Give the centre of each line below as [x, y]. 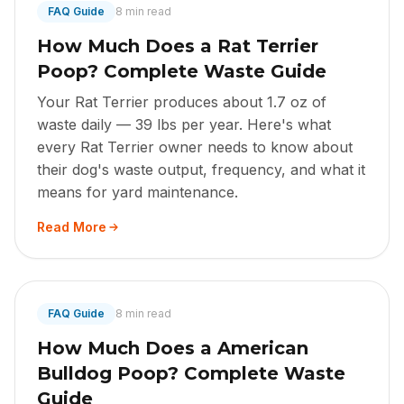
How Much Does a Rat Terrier [178, 46]
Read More [72, 227]
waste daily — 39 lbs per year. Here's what [184, 125]
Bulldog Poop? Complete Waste [191, 374]
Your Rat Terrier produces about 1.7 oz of [182, 102]
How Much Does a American [173, 349]
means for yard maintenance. [138, 193]
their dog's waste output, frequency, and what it [201, 170]
